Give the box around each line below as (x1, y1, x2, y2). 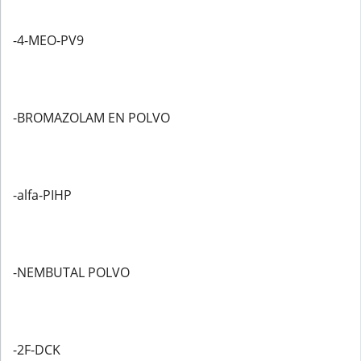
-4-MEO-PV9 (13, 31, 84, 49)
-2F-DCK (13, 341, 60, 359)
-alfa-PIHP (13, 186, 72, 204)
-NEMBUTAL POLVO (13, 263, 130, 281)
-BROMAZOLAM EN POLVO (13, 109, 170, 127)
